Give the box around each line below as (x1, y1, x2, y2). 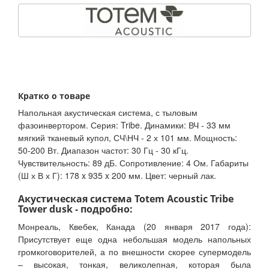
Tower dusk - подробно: (18, 202, 133, 216)
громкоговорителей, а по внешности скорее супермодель (18, 246, 251, 258)
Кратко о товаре (18, 90, 90, 102)
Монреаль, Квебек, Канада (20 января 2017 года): (18, 220, 251, 233)
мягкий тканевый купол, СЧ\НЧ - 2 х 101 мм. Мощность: (18, 131, 237, 144)
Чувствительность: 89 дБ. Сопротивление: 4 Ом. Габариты (18, 157, 249, 169)
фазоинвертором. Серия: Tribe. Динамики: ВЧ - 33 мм (18, 119, 231, 131)
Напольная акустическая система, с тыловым (18, 106, 198, 119)
